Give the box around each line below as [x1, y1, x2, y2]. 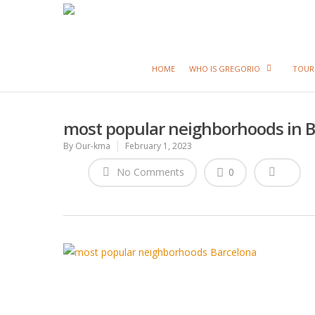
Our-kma [75, 140, 110, 152]
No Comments [114, 165, 184, 179]
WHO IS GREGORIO [188, 63, 260, 74]
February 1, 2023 [125, 140, 192, 152]
